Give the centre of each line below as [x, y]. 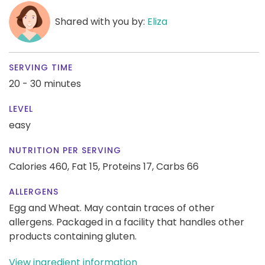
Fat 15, [86, 166]
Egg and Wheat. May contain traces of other [112, 208]
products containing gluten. [73, 236]
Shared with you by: [101, 21]
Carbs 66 [177, 166]
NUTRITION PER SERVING [65, 150]
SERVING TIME [41, 67]
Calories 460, [40, 166]
